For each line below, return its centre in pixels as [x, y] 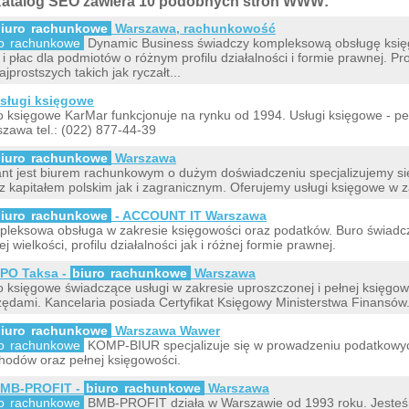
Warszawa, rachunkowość [194, 28]
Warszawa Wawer [166, 330]
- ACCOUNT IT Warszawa [189, 215]
